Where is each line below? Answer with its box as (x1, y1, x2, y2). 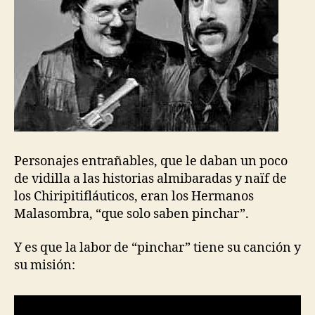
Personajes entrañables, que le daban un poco (14, 153, 288, 170)
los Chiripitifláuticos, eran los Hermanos (14, 188, 254, 205)
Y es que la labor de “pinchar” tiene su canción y (14, 239, 301, 256)
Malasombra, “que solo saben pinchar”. (14, 206, 249, 223)
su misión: (14, 257, 75, 274)
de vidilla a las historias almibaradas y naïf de (14, 171, 287, 188)
